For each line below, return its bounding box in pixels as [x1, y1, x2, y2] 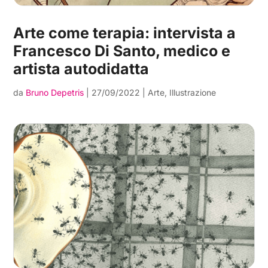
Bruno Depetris [26, 87, 84, 98]
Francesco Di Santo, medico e [13, 41, 231, 60]
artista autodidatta [13, 59, 150, 78]
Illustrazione [169, 87, 217, 98]
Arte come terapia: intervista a [13, 23, 236, 42]
